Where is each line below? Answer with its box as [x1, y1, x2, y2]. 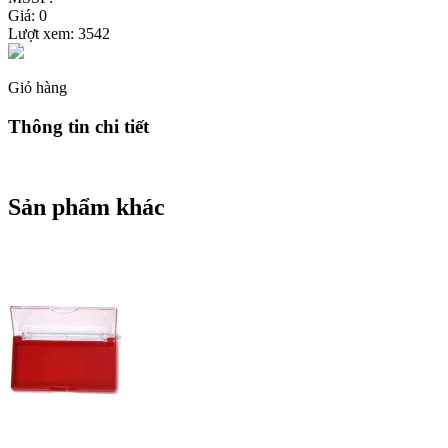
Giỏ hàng [8, 78, 67, 96]
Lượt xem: [8, 24, 78, 42]
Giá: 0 [8, 6, 47, 24]
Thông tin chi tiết [8, 115, 149, 137]
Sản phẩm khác [8, 194, 165, 221]
